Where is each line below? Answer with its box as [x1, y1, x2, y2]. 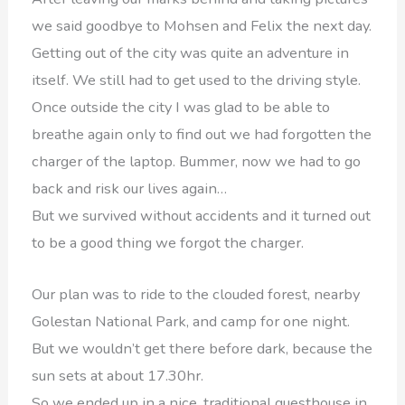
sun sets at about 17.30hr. [32, 364, 204, 386]
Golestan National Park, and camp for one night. [32, 310, 351, 332]
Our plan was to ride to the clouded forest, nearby [32, 283, 361, 305]
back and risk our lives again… [32, 178, 228, 200]
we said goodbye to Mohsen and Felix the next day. [32, 15, 372, 37]
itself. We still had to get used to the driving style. [32, 70, 362, 91]
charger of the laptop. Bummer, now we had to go [32, 151, 362, 173]
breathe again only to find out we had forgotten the [32, 124, 372, 146]
